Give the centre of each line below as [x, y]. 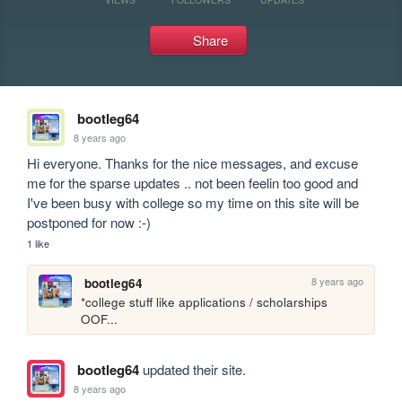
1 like [39, 243]
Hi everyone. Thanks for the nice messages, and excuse [193, 163]
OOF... [100, 319]
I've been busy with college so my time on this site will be [193, 202]
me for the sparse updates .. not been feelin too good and [193, 183]
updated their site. [192, 370]
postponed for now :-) [89, 222]
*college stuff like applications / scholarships [205, 302]
